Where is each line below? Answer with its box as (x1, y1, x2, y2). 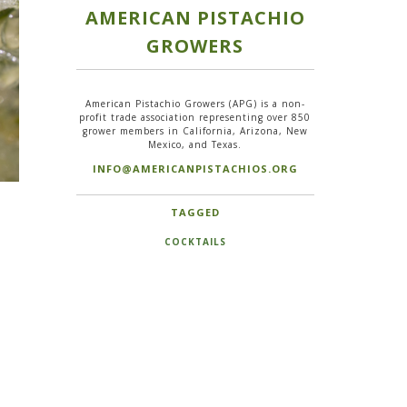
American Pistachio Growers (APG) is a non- (84, 96, 305, 110)
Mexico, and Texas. (148, 137, 243, 151)
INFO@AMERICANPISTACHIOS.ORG (92, 161, 298, 175)
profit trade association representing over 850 (79, 110, 312, 124)
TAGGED (170, 204, 220, 219)
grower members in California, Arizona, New (82, 124, 308, 137)
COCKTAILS (164, 234, 226, 248)
